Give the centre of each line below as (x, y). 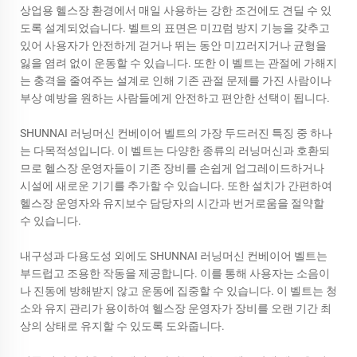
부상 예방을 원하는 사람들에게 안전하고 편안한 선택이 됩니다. (175, 98)
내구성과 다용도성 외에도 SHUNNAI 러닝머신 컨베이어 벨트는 (174, 255)
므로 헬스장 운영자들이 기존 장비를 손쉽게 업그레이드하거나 (172, 168)
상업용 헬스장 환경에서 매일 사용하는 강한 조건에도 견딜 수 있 (176, 10)
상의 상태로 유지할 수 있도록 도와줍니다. (122, 326)
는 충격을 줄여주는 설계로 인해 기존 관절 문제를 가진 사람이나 (176, 80)
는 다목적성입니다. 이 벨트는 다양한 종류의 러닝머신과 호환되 (175, 150)
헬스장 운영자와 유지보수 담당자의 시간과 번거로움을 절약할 (172, 203)
